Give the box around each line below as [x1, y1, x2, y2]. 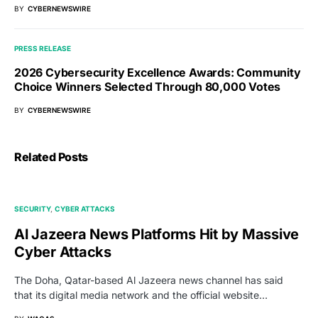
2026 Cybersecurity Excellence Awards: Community [14, 65, 301, 80]
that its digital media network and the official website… [14, 289, 268, 302]
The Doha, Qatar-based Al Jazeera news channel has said [14, 274, 283, 287]
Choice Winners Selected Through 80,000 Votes [14, 79, 281, 94]
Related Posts [14, 150, 88, 165]
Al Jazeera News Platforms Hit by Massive [14, 226, 299, 243]
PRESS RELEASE [14, 44, 71, 53]
